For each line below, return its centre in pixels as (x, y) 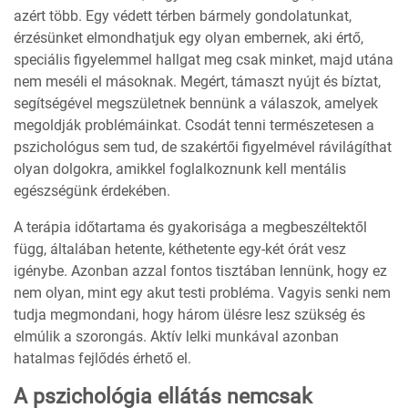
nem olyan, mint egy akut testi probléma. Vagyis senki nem (202, 293)
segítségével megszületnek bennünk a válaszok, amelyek (196, 104)
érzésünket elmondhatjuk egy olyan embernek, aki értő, (189, 38)
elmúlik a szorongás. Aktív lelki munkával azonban (176, 337)
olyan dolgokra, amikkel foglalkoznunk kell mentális (180, 169)
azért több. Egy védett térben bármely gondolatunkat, (183, 16)
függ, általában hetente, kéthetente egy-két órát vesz (180, 250)
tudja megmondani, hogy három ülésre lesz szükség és (189, 315)
